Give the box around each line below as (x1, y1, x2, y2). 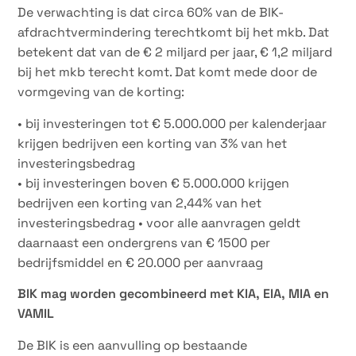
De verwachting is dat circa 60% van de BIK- (17, 4, 284, 21)
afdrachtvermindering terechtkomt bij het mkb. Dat (17, 24, 330, 41)
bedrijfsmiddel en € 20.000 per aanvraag (17, 253, 264, 271)
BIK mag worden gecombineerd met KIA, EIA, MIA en (17, 285, 330, 303)
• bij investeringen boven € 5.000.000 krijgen (17, 174, 290, 192)
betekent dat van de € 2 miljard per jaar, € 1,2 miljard (17, 44, 333, 61)
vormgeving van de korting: (17, 83, 185, 101)
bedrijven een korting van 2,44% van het (17, 194, 262, 211)
